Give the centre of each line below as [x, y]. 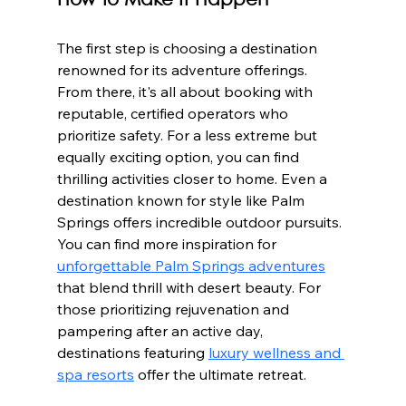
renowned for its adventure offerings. [184, 69]
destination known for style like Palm [182, 200]
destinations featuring [132, 352]
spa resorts [95, 374]
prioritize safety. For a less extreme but [188, 135]
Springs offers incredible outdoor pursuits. [201, 222]
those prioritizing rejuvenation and [174, 309]
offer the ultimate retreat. [220, 374]
